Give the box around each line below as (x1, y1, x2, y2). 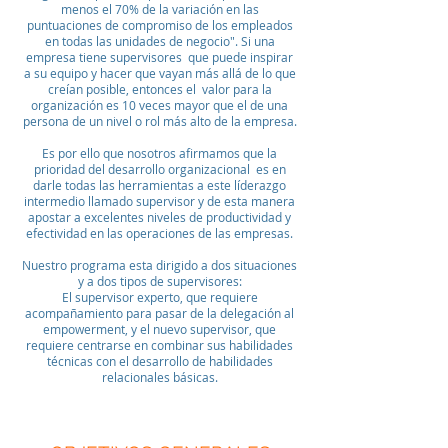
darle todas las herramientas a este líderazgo (33, 177, 286, 193)
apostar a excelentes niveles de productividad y (28, 209, 291, 225)
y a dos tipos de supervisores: (77, 273, 242, 289)
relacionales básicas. (101, 369, 218, 385)
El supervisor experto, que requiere (61, 289, 258, 305)
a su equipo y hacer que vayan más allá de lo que (23, 65, 296, 81)
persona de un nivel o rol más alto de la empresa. (22, 113, 297, 129)
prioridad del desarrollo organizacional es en (33, 161, 286, 177)
